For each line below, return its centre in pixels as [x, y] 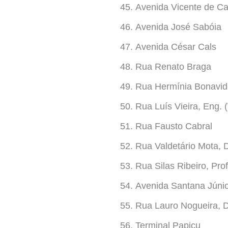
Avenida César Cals [176, 47]
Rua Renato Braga [173, 66]
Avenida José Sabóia [178, 27]
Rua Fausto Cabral [174, 126]
